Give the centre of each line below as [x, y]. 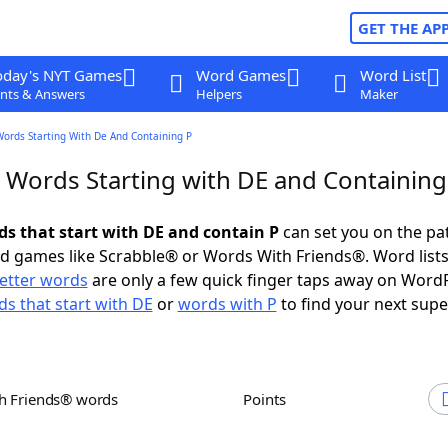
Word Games [240, 75]
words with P [227, 304]
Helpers [218, 94]
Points [269, 399]
